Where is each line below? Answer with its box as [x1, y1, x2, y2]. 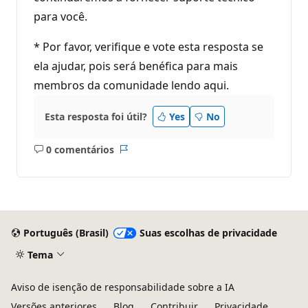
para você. [34, 8, 87, 24]
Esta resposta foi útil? [45, 109, 147, 123]
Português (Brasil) [23, 226, 109, 240]
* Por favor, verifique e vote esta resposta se [34, 38, 263, 54]
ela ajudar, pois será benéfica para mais [34, 58, 238, 74]
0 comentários [45, 142, 114, 156]
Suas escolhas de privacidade [139, 226, 277, 240]
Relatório [122, 148, 166, 162]
